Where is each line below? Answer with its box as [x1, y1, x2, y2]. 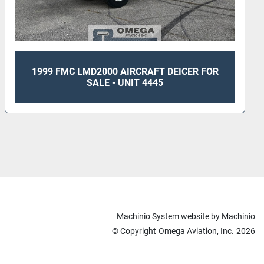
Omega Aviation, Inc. [159, 226, 234, 236]
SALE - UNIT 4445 [87, 77, 164, 88]
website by [179, 211, 222, 221]
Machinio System [117, 211, 179, 221]
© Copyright [112, 226, 156, 236]
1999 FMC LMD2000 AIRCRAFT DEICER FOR [31, 65, 219, 77]
